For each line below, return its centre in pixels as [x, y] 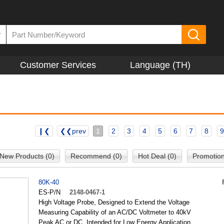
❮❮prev [73, 131]
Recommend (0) [96, 156]
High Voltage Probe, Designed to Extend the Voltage [114, 202]
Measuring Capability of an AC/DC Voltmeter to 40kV [115, 212]
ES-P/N [49, 192]
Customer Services [58, 65]
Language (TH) [160, 65]
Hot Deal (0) [157, 156]
